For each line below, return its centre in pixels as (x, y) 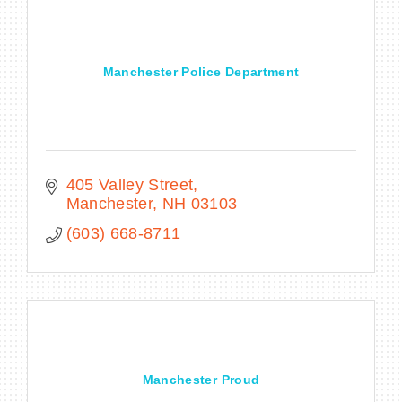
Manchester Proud (201, 379)
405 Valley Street (130, 184)
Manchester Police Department (201, 71)
